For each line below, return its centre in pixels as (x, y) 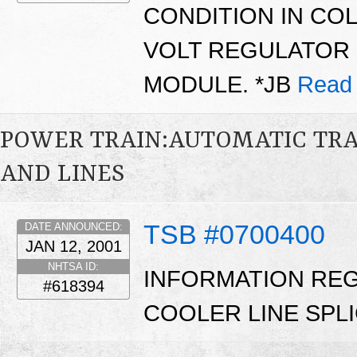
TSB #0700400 (234, 235)
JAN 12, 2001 (73, 247)
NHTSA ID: (73, 267)
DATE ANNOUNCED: (73, 227)
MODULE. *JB (220, 85)
